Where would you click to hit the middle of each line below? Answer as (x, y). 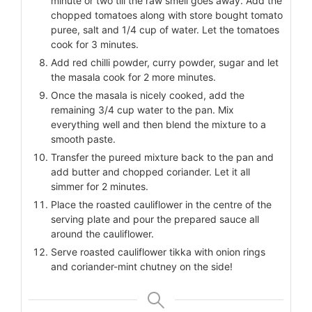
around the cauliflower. (102, 234)
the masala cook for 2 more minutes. (133, 77)
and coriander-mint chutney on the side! (142, 267)
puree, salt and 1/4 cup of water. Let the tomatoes (165, 30)
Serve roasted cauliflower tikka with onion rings (158, 252)
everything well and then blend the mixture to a (158, 125)
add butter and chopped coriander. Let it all (150, 172)
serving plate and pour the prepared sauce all (155, 219)
